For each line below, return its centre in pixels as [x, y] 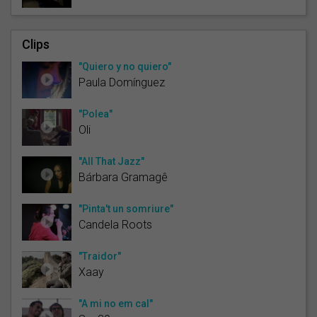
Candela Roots [115, 224]
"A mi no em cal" [116, 303]
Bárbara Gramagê [123, 177]
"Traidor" [100, 256]
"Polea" [96, 114]
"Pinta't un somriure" [126, 208]
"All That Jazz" [111, 161]
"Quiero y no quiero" [125, 66]
